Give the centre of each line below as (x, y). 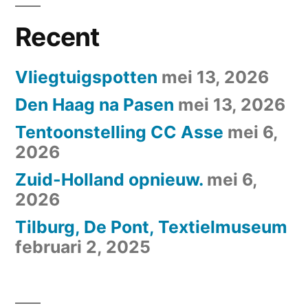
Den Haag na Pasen (95, 104)
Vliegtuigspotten (86, 77)
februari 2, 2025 (83, 246)
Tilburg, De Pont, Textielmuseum (151, 227)
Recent (57, 36)
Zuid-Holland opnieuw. (109, 179)
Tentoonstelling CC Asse (119, 132)
